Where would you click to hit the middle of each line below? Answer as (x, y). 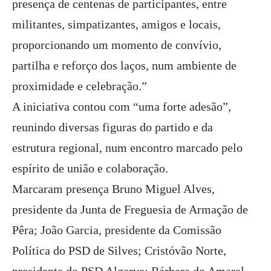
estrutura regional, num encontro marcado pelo (127, 148)
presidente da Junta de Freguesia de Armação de (130, 209)
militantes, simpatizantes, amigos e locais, (116, 24)
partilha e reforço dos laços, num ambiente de (124, 65)
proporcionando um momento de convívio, (117, 45)
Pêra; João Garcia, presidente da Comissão (117, 230)
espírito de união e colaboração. (90, 168)
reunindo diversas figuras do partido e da (113, 127)
